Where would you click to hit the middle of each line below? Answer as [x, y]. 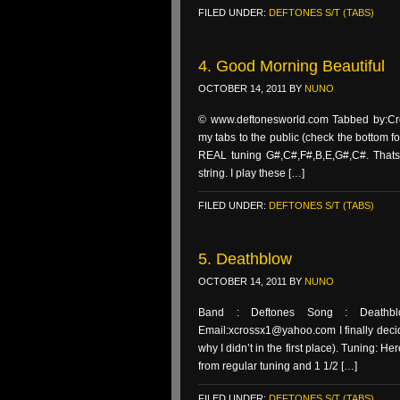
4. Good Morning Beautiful [292, 66]
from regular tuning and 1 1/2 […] [278, 366]
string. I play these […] [251, 173]
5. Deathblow [245, 259]
